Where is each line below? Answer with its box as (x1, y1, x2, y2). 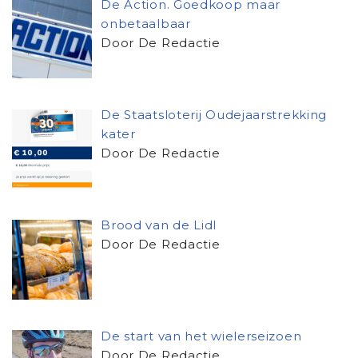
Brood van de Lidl (101, 217, 217, 233)
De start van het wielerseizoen (101, 328, 302, 344)
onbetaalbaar (101, 15, 191, 31)
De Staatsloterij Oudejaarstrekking (101, 107, 328, 123)
